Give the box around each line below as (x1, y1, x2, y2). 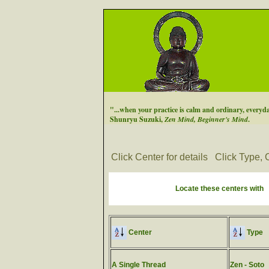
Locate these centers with (175, 184, 264, 193)
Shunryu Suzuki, (110, 114, 165, 124)
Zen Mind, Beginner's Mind (165, 114, 248, 124)
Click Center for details (109, 152, 210, 162)
